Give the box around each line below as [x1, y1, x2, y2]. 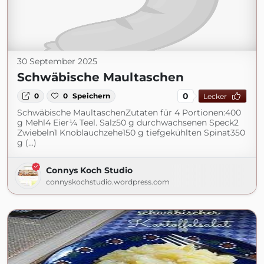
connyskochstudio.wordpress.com [46, 177, 170, 186]
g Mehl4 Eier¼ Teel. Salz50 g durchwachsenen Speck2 [17, 117, 239, 128]
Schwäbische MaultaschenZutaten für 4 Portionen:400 [17, 107, 241, 118]
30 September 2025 [17, 56, 97, 67]
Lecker [203, 91, 227, 101]
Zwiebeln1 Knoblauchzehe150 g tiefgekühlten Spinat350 [17, 127, 245, 138]
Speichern [72, 91, 111, 100]
